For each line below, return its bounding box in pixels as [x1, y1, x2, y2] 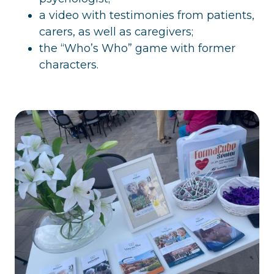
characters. [39, 57, 98, 72]
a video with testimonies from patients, [39, 8, 254, 22]
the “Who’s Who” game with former [39, 41, 235, 55]
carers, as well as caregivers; [39, 24, 193, 39]
